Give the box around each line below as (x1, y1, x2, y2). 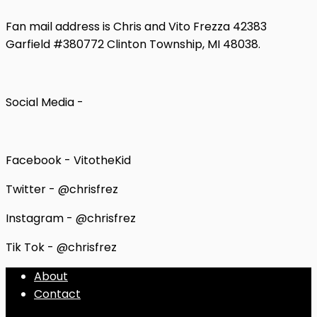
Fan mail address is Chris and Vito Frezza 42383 (6, 18, 267, 35)
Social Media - (6, 93, 83, 110)
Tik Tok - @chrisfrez (6, 238, 117, 255)
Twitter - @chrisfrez (6, 180, 118, 197)
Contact (34, 285, 81, 302)
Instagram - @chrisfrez (6, 209, 136, 226)
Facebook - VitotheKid (6, 151, 131, 168)
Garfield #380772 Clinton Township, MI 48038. (6, 35, 260, 52)
